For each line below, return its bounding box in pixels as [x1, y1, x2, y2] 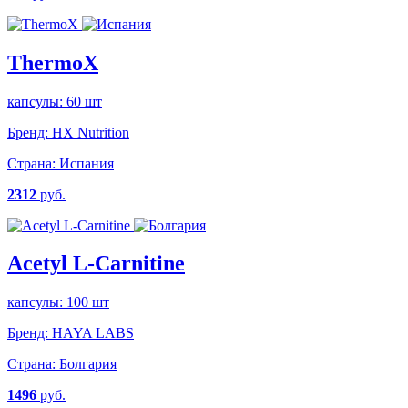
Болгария [56, 356, 117, 372]
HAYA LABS [48, 325, 134, 342]
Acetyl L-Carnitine [7, 251, 185, 276]
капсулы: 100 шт [7, 294, 109, 311]
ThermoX [7, 50, 98, 75]
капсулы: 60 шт [7, 93, 102, 109]
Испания [56, 155, 114, 171]
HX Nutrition [48, 124, 129, 140]
